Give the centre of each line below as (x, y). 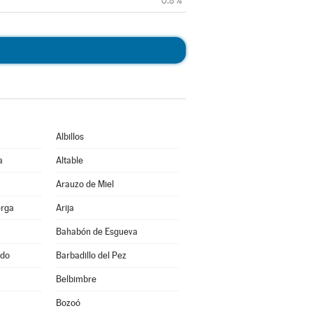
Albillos (70, 137)
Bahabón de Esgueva (96, 232)
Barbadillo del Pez (91, 255)
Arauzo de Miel (85, 184)
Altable (69, 160)
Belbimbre (76, 279)
